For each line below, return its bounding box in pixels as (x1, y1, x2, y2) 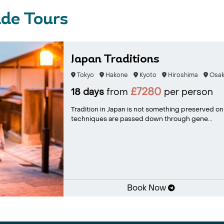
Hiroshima (166, 71, 198, 79)
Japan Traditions (70, 54, 159, 65)
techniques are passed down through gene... (70, 114, 212, 123)
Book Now (126, 182, 168, 193)
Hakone (103, 71, 128, 79)
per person (161, 86, 213, 98)
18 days (70, 86, 104, 98)
